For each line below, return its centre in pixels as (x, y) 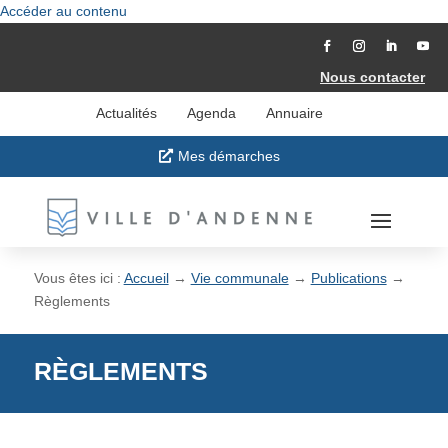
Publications (348, 277)
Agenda (211, 113)
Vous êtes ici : (78, 277)
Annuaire (294, 113)
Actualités (126, 113)
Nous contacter (372, 77)
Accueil (146, 277)
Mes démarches (228, 156)
